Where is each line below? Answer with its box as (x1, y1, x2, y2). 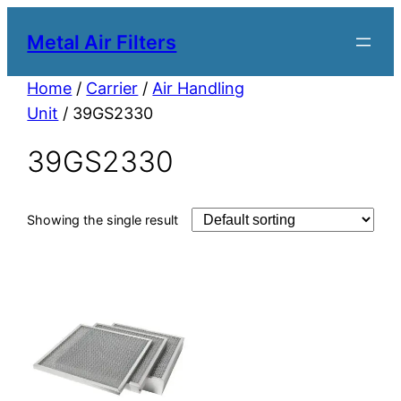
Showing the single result (27, 212, 179, 228)
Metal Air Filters (27, 30, 177, 54)
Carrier (86, 79, 139, 98)
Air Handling (152, 79, 245, 98)
